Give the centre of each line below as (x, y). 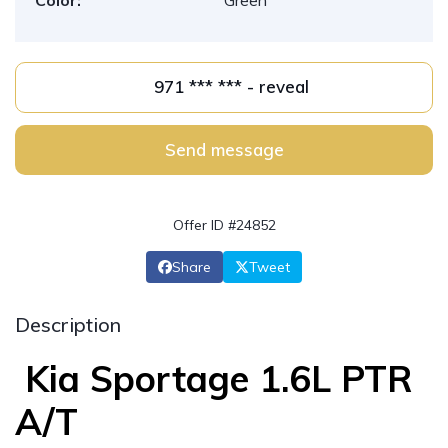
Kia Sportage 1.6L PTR (214, 378)
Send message (224, 149)
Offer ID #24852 (224, 225)
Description (68, 324)
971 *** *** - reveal (277, 86)
